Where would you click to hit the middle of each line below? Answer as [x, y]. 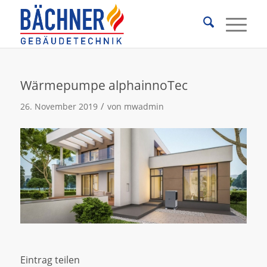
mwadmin [144, 106]
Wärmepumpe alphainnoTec [104, 85]
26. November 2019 [59, 106]
